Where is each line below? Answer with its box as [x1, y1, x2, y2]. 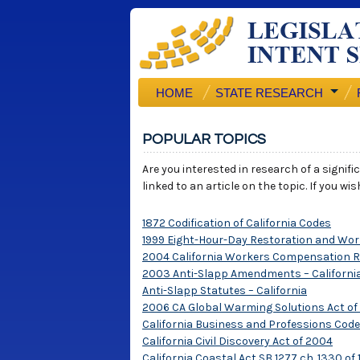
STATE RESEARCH [215, 86, 323, 100]
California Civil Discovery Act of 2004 [142, 334, 333, 348]
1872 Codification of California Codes [142, 216, 331, 230]
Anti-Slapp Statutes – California [142, 284, 307, 297]
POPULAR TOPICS [142, 132, 266, 147]
